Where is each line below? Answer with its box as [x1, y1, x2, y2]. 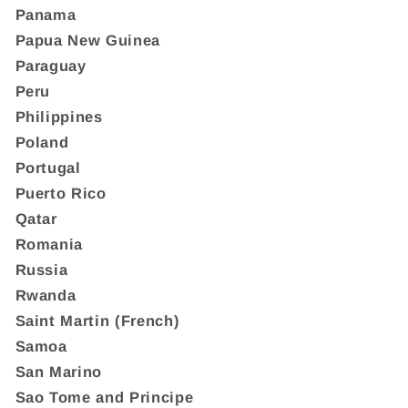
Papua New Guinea [15, 31, 161, 48]
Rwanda [15, 286, 76, 303]
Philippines [15, 107, 103, 125]
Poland [15, 133, 69, 150]
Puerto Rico [15, 184, 107, 201]
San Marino [15, 362, 103, 380]
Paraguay [15, 56, 87, 74]
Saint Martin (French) [15, 311, 180, 329]
